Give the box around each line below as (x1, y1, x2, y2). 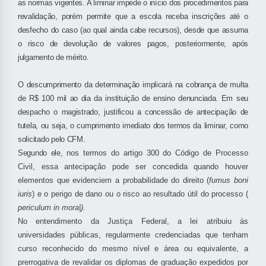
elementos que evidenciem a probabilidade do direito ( (18, 176, 210, 185)
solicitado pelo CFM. (18, 135, 85, 144)
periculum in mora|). (18, 203, 85, 213)
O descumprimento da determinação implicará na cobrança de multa (18, 80, 248, 90)
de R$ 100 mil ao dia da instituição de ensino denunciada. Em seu (18, 94, 248, 103)
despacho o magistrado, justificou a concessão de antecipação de (18, 107, 248, 117)
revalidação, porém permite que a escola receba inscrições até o (18, 12, 248, 21)
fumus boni (209, 176, 248, 185)
